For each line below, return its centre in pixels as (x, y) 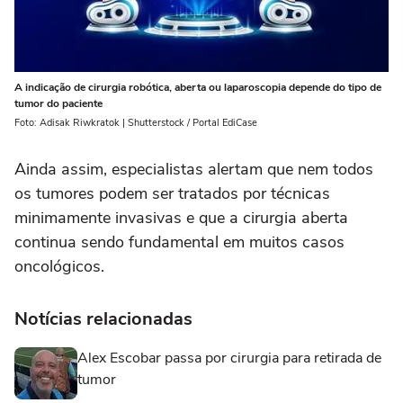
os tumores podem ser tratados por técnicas (172, 194)
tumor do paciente (58, 104)
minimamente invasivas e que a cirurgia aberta (181, 218)
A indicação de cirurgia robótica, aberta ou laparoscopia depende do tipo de (198, 88)
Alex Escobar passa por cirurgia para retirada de (229, 358)
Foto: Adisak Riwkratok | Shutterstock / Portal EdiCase (136, 123)
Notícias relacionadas (103, 319)
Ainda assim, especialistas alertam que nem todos (194, 170)
